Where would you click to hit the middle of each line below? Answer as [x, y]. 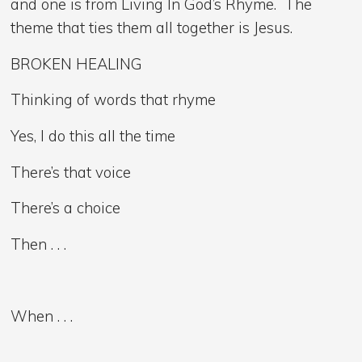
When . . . [42, 316]
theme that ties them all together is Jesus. [152, 28]
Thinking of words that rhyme [114, 100]
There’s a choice [66, 208]
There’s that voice [71, 172]
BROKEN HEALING [77, 63]
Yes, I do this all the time [93, 135]
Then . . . [39, 244]
